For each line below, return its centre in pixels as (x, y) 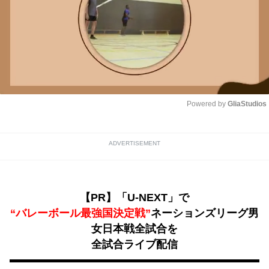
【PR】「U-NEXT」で (134, 197)
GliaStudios (247, 104)
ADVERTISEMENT (134, 143)
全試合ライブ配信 (134, 244)
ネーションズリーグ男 (205, 213)
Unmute (236, 127)
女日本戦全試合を (134, 228)
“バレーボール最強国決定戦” (80, 213)
